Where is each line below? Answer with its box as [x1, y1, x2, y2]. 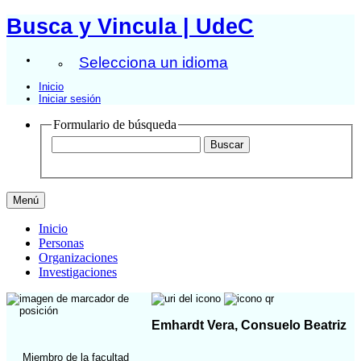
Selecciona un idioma [79, 53, 228, 71]
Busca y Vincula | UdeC [6, 14, 254, 39]
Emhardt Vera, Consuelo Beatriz [151, 317, 346, 332]
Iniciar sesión [39, 92, 101, 105]
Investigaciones [39, 265, 117, 280]
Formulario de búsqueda [53, 117, 176, 131]
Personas [39, 236, 84, 251]
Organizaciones [39, 251, 118, 265]
